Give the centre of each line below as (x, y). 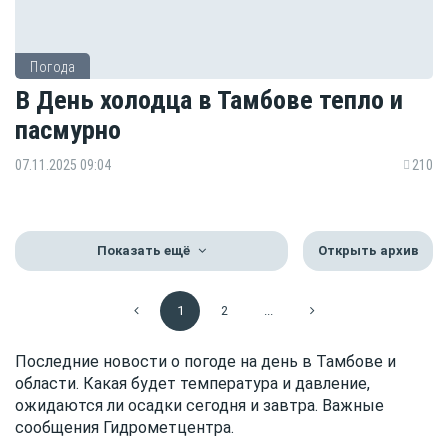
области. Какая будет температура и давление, (192, 383)
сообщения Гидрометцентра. (124, 427)
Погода (52, 66)
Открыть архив (368, 250)
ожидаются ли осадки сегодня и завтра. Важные (199, 405)
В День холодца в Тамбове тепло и (209, 100)
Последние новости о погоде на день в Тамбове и (205, 361)
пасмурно (68, 130)
